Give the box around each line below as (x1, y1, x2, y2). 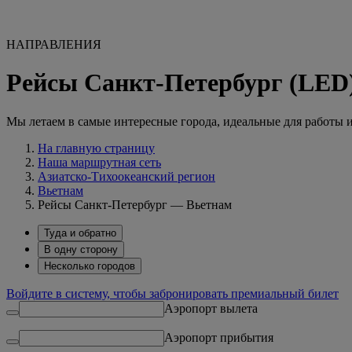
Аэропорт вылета (164, 301, 258, 315)
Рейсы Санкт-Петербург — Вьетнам (38, 197, 232, 211)
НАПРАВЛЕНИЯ (6, 38, 101, 51)
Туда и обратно (44, 226, 116, 239)
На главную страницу (38, 141, 155, 155)
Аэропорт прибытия (164, 330, 273, 344)
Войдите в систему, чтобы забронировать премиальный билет (6, 286, 339, 300)
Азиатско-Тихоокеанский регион (38, 169, 215, 183)
